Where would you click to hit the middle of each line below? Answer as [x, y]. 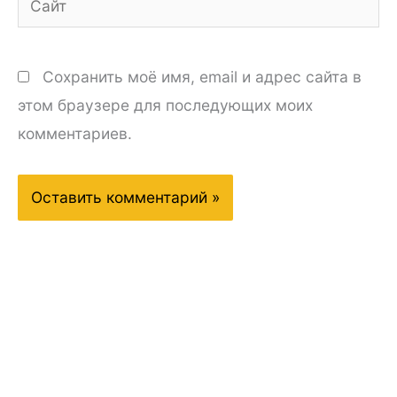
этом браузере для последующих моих [165, 105]
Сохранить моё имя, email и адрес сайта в [202, 77]
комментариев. [75, 134]
